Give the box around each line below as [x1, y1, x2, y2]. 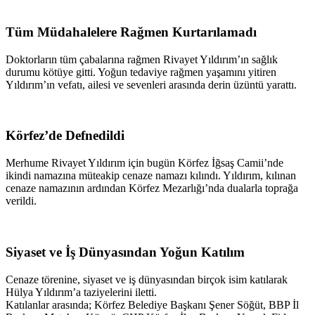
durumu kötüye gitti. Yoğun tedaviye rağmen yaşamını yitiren [6, 65, 276, 78]
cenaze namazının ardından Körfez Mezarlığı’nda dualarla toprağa [6, 182, 298, 195]
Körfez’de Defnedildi [6, 128, 124, 143]
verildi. [6, 195, 37, 207]
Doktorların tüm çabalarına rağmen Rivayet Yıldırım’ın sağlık [6, 53, 278, 65]
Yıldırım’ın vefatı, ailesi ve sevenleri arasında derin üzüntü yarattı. [6, 78, 297, 91]
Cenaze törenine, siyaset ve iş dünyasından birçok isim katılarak [6, 273, 288, 285]
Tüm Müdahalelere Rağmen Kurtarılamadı [6, 24, 257, 39]
